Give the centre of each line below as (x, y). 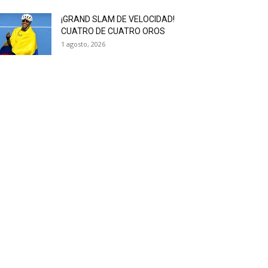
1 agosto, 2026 (83, 44)
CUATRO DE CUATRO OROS (113, 31)
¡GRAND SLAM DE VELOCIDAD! (118, 19)
